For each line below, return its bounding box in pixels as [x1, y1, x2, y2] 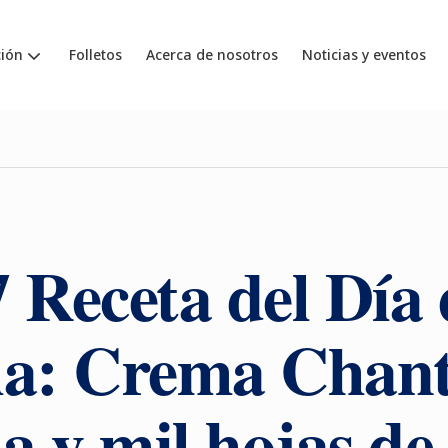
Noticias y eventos [301, 45, 426, 64]
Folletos [68, 45, 122, 64]
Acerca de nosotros [145, 45, 278, 64]
